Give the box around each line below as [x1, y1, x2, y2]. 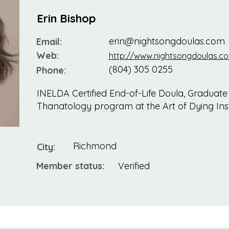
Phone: [36, 64, 66, 77]
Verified [118, 160, 150, 172]
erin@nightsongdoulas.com [108, 35, 225, 48]
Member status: [36, 160, 104, 172]
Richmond [73, 140, 117, 152]
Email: [36, 36, 62, 48]
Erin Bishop [36, 11, 96, 26]
